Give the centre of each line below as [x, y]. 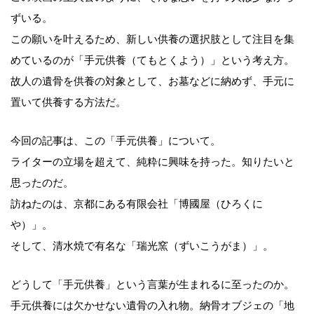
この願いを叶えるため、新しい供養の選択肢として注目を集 [152, 39]
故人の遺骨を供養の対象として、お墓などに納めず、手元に [152, 81]
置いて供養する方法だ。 [68, 102]
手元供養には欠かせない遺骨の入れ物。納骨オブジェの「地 [152, 305]
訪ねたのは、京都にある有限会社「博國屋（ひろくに [137, 204]
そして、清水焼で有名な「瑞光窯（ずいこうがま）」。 [142, 246]
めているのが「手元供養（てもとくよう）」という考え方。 [152, 60]
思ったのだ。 [42, 183]
